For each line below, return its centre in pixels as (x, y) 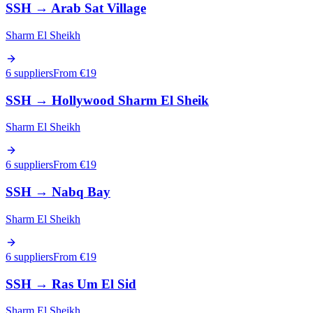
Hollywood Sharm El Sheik (130, 100)
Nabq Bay (81, 192)
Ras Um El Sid (94, 284)
